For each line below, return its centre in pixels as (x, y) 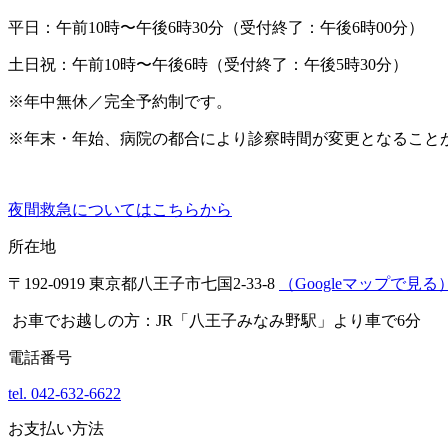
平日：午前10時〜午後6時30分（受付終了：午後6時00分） (216, 27)
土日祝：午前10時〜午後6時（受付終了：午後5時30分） (208, 64)
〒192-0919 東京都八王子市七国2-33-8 (143, 283)
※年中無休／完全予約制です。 (120, 101)
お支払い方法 (56, 428)
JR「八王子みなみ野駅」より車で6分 (288, 320)
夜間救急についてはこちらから (120, 209)
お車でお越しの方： (84, 320)
